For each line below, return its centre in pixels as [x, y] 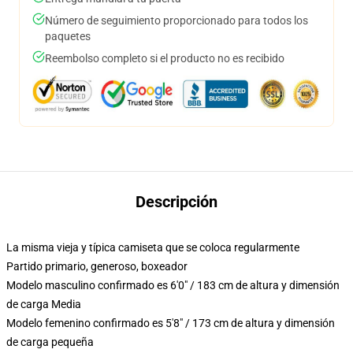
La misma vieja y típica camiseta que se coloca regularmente [153, 247]
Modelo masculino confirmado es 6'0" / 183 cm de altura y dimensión [173, 285]
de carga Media [44, 304]
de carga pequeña [50, 342]
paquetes [68, 36]
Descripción [176, 202]
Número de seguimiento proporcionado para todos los [176, 20]
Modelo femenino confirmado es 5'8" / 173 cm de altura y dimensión [171, 323]
